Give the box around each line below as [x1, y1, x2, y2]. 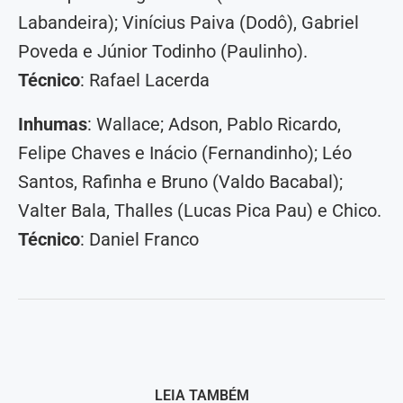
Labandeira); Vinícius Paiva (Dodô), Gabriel [18, 12, 359, 34]
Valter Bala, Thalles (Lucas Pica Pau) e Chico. [18, 200, 381, 222]
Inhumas [18, 113, 87, 136]
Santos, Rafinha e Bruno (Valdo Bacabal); [18, 171, 343, 193]
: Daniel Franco [80, 228, 199, 251]
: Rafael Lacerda [80, 69, 210, 92]
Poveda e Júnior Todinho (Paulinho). [18, 40, 308, 63]
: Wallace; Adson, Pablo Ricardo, [87, 113, 341, 136]
